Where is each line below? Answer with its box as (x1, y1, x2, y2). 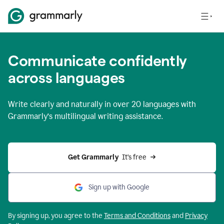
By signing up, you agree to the (8, 211, 104, 220)
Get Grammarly (68, 153, 120, 161)
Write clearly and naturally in (8, 99, 113, 109)
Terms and (104, 211, 137, 220)
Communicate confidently (8, 52, 187, 69)
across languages (8, 69, 125, 86)
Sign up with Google (88, 183, 149, 191)
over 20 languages (113, 99, 179, 109)
